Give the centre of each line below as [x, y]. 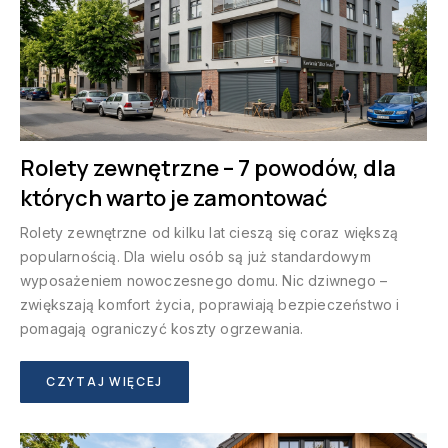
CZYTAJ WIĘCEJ [105, 381]
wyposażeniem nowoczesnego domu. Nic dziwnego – [204, 280]
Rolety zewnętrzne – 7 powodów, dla [208, 167]
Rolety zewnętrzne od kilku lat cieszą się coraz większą [209, 232]
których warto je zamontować [174, 197]
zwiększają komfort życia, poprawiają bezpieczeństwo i [210, 304]
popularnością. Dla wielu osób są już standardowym [195, 256]
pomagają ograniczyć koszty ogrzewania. [162, 328]
